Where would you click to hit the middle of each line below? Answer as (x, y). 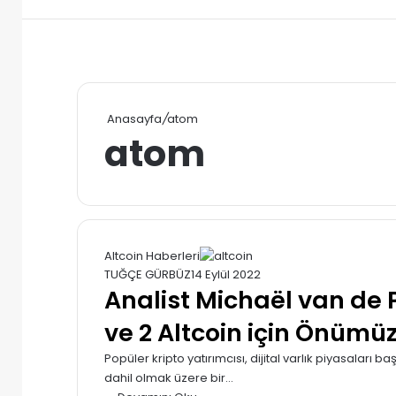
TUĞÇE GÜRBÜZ (148, 274)
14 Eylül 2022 (226, 274)
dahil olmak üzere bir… (169, 377)
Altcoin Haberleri (152, 255)
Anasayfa (133, 118)
